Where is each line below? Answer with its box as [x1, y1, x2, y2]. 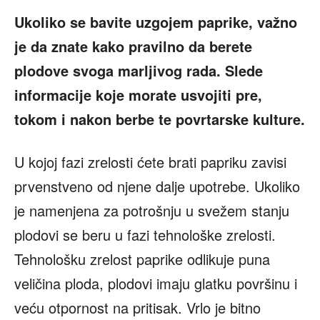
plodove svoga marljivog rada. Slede [14, 60, 263, 81]
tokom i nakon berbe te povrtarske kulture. [14, 109, 305, 130]
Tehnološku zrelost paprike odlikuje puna [14, 249, 270, 270]
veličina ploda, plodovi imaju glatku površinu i [14, 273, 297, 294]
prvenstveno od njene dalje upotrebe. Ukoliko [14, 176, 300, 197]
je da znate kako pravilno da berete [14, 36, 252, 57]
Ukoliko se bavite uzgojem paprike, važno [14, 11, 297, 33]
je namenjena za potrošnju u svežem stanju [14, 200, 289, 221]
